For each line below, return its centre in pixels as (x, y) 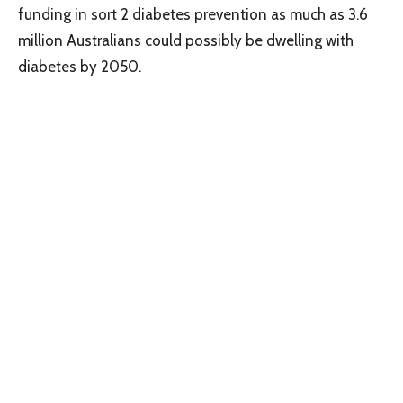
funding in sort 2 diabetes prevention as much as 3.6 (193, 14)
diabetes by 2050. (83, 66)
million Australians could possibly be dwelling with (186, 40)
